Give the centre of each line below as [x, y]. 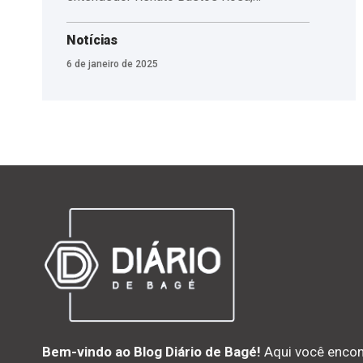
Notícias [92, 40]
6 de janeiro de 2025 [112, 64]
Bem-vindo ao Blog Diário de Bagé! [152, 352]
